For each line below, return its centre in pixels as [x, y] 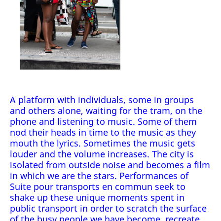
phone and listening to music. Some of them [103, 121]
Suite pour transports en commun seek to [98, 186]
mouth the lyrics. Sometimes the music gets [103, 143]
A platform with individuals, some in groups [102, 100]
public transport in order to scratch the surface [108, 208]
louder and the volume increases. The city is [102, 154]
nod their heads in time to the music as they [103, 132]
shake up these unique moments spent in [97, 197]
